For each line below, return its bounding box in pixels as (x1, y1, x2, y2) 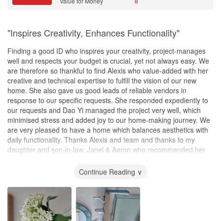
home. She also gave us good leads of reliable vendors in (7, 85, 186, 95)
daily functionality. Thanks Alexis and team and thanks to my (7, 134, 195, 145)
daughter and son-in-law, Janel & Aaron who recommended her (7, 144, 205, 154)
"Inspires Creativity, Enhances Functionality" (7, 26, 180, 39)
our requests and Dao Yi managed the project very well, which (7, 105, 201, 115)
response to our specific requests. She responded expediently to (7, 95, 208, 105)
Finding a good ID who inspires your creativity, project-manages (7, 45, 206, 56)
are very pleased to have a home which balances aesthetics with (7, 124, 208, 135)
